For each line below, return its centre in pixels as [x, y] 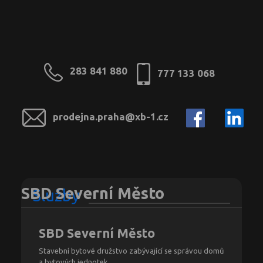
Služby [56, 196]
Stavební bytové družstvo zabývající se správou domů [131, 251]
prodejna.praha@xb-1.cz [110, 117]
